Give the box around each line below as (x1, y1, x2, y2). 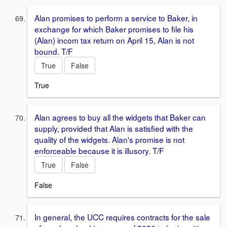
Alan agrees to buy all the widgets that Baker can (34, 111, 206, 123)
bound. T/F (34, 45, 72, 57)
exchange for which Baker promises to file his (34, 23, 194, 34)
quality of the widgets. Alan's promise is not (34, 134, 184, 145)
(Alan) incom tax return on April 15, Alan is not (34, 34, 194, 46)
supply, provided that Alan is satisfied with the (34, 123, 193, 134)
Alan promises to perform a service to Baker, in (34, 12, 198, 23)
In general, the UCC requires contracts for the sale (34, 211, 210, 223)
